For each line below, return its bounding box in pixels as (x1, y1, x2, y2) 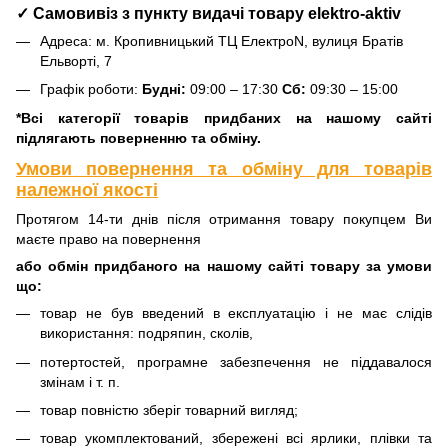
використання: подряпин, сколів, (40, 325, 253, 342)
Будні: (142, 81, 186, 98)
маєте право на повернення (16, 231, 201, 248)
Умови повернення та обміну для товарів (16, 158, 432, 179)
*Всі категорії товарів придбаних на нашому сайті (16, 109, 432, 126)
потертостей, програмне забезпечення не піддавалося (40, 353, 432, 370)
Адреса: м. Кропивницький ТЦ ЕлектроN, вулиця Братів (40, 32, 403, 49)
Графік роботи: (40, 81, 142, 98)
